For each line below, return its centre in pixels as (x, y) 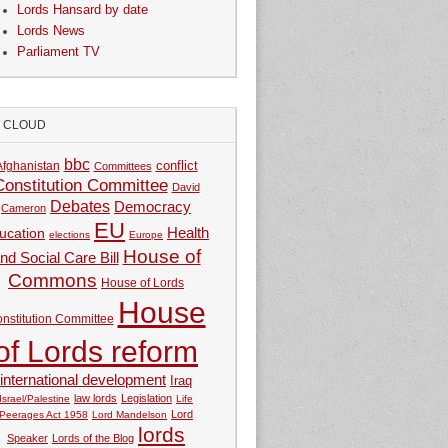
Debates (80, 205)
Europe (146, 234)
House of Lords (143, 282)
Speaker (28, 437)
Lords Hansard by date (83, 10)
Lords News (51, 31)
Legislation (147, 397)
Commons (53, 280)
